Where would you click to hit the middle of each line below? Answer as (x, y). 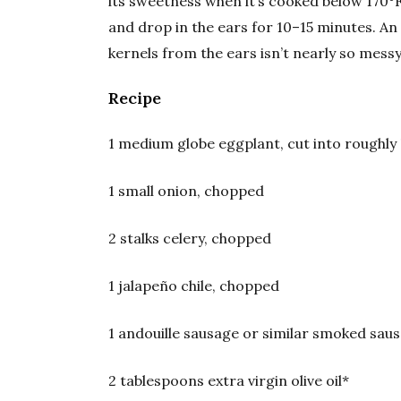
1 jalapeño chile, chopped (194, 285)
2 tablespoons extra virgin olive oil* (229, 380)
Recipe (135, 98)
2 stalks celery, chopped (190, 238)
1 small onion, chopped (187, 190)
